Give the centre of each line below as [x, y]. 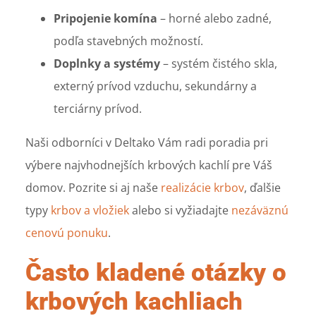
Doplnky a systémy [107, 63]
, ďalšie [263, 187]
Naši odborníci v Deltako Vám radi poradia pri [147, 142]
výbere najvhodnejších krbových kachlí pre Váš [149, 165]
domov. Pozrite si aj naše [93, 187]
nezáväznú [260, 210]
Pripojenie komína [106, 18]
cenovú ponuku [67, 232]
